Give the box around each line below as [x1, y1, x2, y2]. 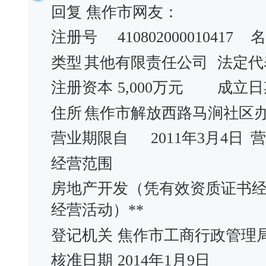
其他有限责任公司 [84, 53, 208, 71]
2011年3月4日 [151, 129, 243, 147]
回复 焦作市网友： [51, 3, 179, 21]
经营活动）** [51, 201, 144, 218]
